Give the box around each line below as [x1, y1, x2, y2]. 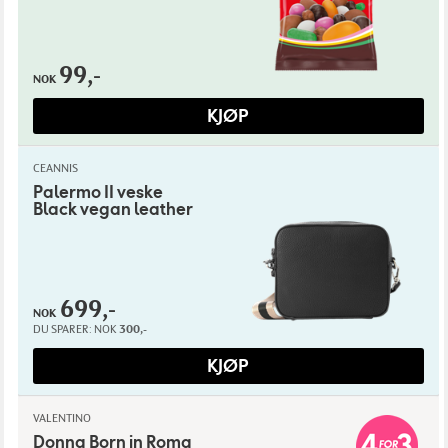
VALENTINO [32, 411, 91, 426]
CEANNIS [32, 161, 78, 176]
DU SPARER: [32, 322, 92, 337]
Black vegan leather [32, 199, 193, 221]
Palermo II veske [32, 182, 163, 204]
